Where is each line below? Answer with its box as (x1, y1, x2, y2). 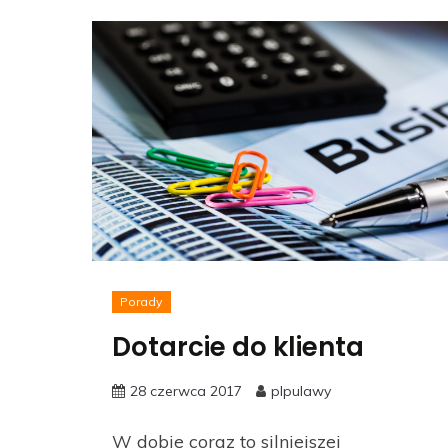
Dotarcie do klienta (112, 329, 364, 366)
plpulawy (271, 382, 331, 401)
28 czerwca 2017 (130, 382, 242, 401)
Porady (120, 294, 163, 310)
